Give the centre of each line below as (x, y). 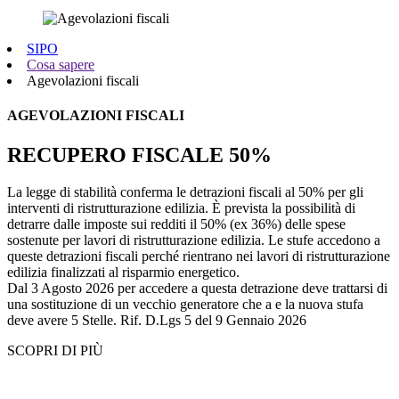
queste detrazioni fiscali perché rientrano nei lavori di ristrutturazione (199, 256)
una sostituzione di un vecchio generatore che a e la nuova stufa (185, 305)
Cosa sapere (61, 65)
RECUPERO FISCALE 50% (139, 155)
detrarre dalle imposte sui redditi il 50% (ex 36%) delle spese (176, 224)
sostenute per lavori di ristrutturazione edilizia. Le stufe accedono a (194, 240)
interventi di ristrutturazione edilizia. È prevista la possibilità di (181, 208)
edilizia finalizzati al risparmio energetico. (123, 273)
